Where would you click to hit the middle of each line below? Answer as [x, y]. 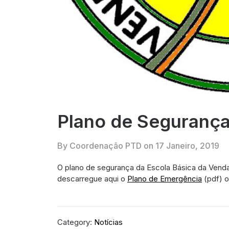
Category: [76, 222]
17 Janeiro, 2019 [187, 145]
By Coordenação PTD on [106, 145]
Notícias [108, 222]
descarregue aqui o [92, 178]
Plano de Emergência [165, 178]
